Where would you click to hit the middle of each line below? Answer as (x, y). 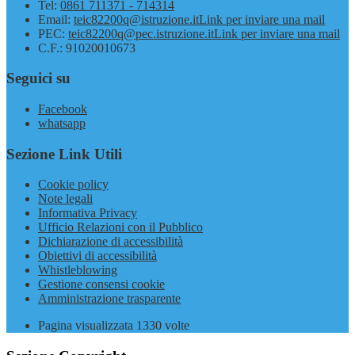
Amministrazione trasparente (109, 299)
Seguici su (38, 78)
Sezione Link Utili (64, 154)
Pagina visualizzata (87, 326)
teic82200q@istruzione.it (136, 19)
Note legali (65, 199)
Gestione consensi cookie (101, 284)
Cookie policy (73, 185)
